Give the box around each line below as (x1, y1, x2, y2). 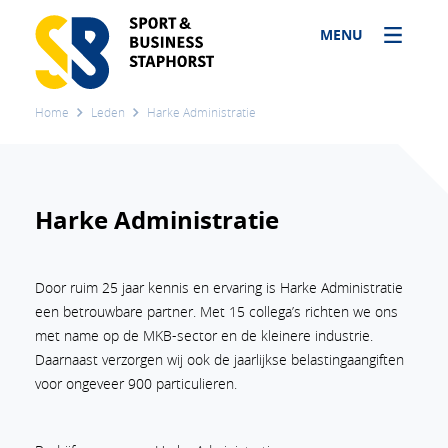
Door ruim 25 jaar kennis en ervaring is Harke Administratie (35, 278, 403, 297)
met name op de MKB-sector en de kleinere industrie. (35, 326, 373, 345)
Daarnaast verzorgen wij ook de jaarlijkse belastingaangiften (35, 350, 404, 369)
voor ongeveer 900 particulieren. (35, 374, 237, 393)
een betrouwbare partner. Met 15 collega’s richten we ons (35, 302, 398, 321)
